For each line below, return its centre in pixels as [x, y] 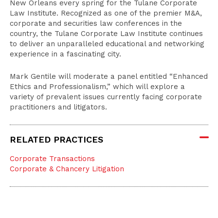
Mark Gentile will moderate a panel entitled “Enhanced [109, 76]
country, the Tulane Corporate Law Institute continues [106, 34]
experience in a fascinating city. [65, 54]
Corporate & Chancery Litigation [67, 169]
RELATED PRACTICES [56, 139]
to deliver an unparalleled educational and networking [107, 44]
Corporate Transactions [52, 159]
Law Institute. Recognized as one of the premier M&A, [106, 13]
